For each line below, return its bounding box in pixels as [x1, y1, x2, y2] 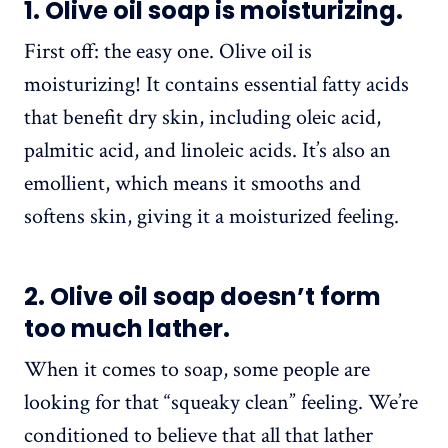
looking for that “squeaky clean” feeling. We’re [24, 388, 418, 418]
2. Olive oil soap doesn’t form [24, 280, 381, 314]
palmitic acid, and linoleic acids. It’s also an [24, 136, 391, 166]
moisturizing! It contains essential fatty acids [24, 70, 409, 100]
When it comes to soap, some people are [24, 355, 370, 385]
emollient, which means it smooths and [24, 169, 361, 199]
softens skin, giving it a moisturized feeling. [24, 202, 399, 232]
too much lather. [24, 312, 230, 346]
